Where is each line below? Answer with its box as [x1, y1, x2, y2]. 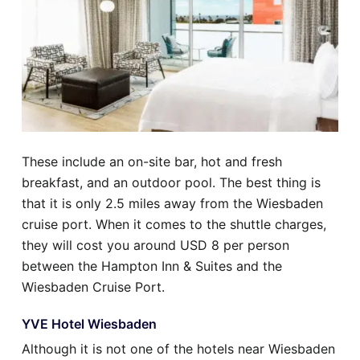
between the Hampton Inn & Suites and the [22, 258, 282, 275]
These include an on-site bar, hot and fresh [22, 153, 282, 170]
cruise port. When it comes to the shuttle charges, [22, 216, 326, 233]
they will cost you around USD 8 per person [22, 237, 289, 254]
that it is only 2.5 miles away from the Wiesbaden [22, 195, 323, 212]
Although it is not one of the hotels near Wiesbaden [22, 341, 335, 358]
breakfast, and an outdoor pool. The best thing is [22, 174, 321, 191]
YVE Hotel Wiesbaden [22, 316, 157, 333]
